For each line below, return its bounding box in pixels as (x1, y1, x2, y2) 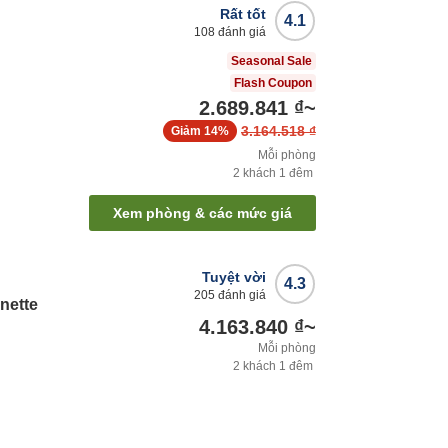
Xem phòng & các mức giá (113, 205, 292, 222)
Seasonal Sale (231, 54, 312, 69)
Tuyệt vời (202, 269, 266, 286)
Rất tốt (220, 6, 266, 23)
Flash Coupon (234, 76, 312, 91)
